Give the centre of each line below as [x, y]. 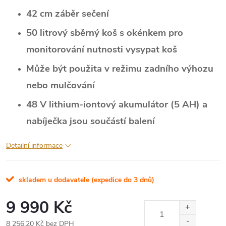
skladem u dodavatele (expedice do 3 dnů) [86, 180]
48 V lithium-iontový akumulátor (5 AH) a [117, 104]
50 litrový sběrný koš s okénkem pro [105, 33]
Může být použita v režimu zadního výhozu [120, 68]
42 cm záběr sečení [68, 13]
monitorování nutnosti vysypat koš [102, 49]
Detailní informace [34, 145]
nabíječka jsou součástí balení [91, 121]
